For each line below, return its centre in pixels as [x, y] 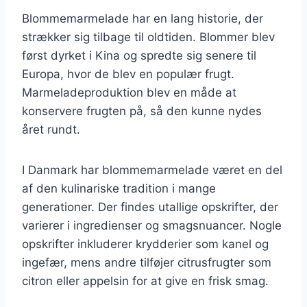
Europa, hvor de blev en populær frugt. [128, 74]
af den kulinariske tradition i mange [119, 188]
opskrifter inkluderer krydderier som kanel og [145, 244]
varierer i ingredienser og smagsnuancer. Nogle [152, 225]
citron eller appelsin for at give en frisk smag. [145, 281]
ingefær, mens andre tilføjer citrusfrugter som [147, 262]
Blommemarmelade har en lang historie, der [143, 18]
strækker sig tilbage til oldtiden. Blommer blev [148, 37]
